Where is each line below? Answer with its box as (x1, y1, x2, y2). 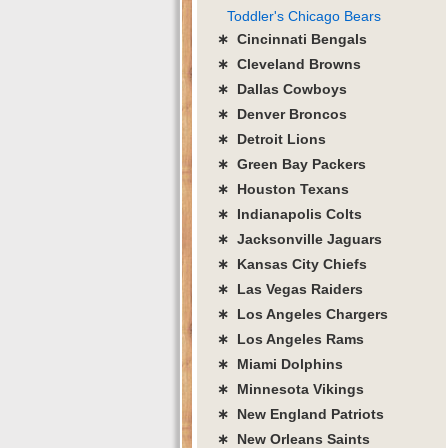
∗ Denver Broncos (217, 105, 347, 122)
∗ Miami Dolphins (217, 355, 343, 372)
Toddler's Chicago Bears (227, 7, 381, 24)
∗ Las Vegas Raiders (217, 280, 363, 297)
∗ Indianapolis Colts (217, 205, 362, 222)
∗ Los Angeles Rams (217, 330, 364, 347)
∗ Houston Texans (217, 180, 349, 197)
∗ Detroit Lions (217, 130, 326, 147)
